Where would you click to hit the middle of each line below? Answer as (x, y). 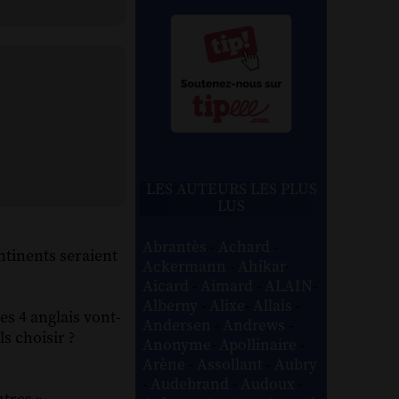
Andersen (179, 326)
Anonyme (177, 345)
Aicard (168, 286)
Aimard (229, 286)
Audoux (270, 384)
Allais (275, 306)
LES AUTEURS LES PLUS (231, 189)
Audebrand (192, 384)
